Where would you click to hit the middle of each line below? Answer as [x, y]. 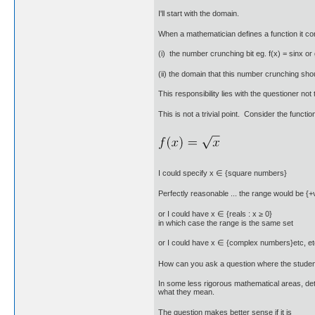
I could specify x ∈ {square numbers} [223, 173]
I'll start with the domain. [199, 14]
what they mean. [186, 292]
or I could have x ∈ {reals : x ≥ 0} [215, 213]
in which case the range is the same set [226, 223]
